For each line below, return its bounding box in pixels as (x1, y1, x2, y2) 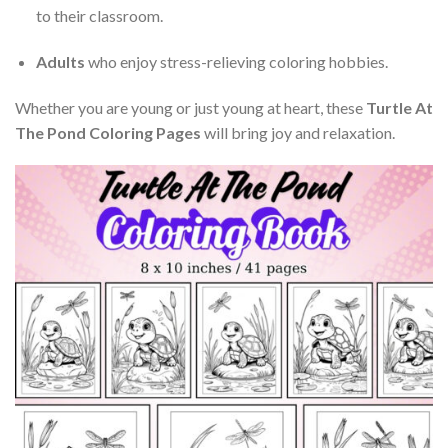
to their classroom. (35, 5, 163, 25)
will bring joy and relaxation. (201, 122, 395, 142)
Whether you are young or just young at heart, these (15, 97, 366, 117)
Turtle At (366, 97, 433, 117)
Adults (35, 51, 85, 71)
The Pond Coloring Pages (15, 122, 201, 142)
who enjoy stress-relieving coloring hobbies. (84, 51, 388, 71)
